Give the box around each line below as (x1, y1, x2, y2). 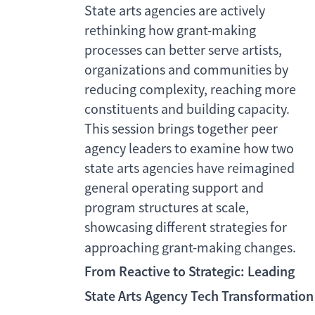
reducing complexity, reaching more (84, 81, 296, 99)
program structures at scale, (84, 199, 249, 217)
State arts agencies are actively (84, 2, 265, 20)
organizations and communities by (84, 61, 288, 79)
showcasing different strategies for (84, 219, 287, 237)
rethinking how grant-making (84, 22, 256, 40)
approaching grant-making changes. (84, 239, 296, 257)
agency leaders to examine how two (84, 140, 294, 158)
